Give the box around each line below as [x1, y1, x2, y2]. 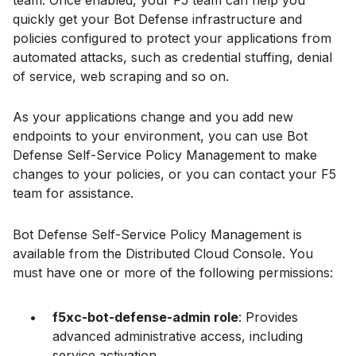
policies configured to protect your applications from [13, 30, 331, 47]
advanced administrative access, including [52, 327, 303, 344]
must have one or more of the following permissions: [13, 264, 333, 281]
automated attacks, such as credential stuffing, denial [13, 49, 332, 66]
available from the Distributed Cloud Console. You [13, 245, 313, 261]
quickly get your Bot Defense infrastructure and [13, 11, 302, 28]
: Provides [238, 308, 298, 325]
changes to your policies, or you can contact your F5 [13, 166, 336, 183]
